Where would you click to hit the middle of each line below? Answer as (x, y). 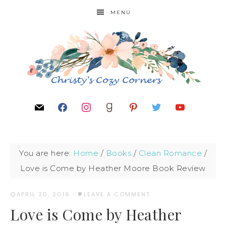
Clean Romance (170, 153)
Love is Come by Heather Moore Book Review (113, 168)
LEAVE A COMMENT (117, 194)
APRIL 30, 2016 (43, 194)
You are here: (46, 153)
